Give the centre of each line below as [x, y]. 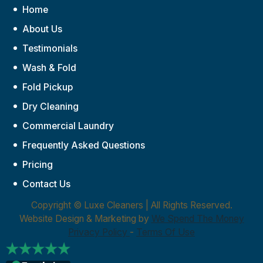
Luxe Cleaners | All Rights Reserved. [158, 205]
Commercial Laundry [68, 126]
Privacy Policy [99, 232]
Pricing [38, 164]
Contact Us [47, 184]
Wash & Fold [50, 68]
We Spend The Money [198, 218]
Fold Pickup [48, 87]
